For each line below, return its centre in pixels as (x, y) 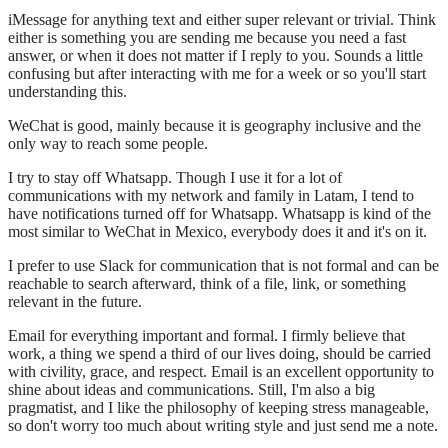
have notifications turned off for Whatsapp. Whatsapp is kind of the (219, 213)
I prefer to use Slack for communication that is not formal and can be (223, 265)
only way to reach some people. (108, 143)
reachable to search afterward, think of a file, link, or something (207, 283)
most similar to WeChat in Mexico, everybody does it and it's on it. (217, 231)
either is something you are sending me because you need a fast (207, 37)
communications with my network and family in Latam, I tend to (211, 195)
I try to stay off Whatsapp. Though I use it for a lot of (175, 177)
